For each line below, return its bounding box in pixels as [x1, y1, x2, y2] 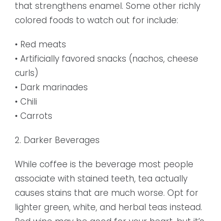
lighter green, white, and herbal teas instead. [15, 201, 202, 214]
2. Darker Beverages [15, 134, 100, 147]
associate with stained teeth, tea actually [15, 173, 187, 185]
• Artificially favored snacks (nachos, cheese [15, 53, 198, 65]
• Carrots [15, 110, 52, 122]
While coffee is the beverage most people [15, 158, 193, 171]
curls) [15, 67, 38, 79]
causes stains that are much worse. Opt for [15, 187, 198, 199]
